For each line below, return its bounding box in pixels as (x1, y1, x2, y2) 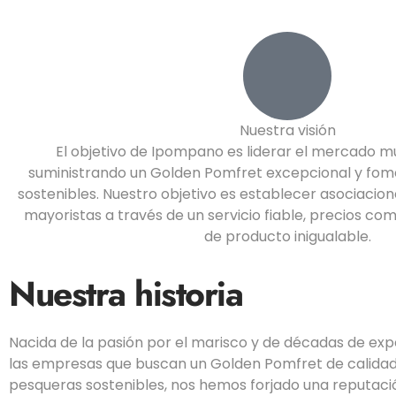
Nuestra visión (239, 120, 336, 141)
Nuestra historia (9, 269, 242, 320)
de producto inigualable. (203, 226, 371, 247)
